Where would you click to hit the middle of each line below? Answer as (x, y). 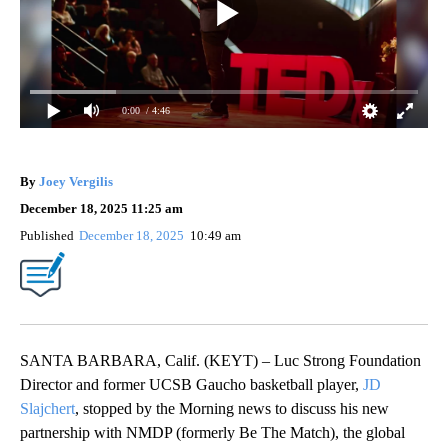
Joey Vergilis (76, 181)
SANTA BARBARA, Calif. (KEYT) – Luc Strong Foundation (220, 360)
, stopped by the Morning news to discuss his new (232, 408)
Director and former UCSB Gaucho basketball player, (191, 384)
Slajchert (47, 408)
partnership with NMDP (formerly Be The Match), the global (212, 432)
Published (47, 235)
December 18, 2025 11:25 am (101, 208)
